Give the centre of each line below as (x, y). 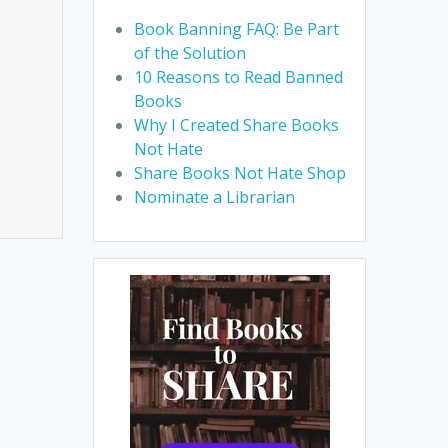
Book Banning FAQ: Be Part (237, 29)
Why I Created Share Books (237, 125)
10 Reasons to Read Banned (239, 77)
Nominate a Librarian (215, 197)
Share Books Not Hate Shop (240, 173)
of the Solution (190, 53)
